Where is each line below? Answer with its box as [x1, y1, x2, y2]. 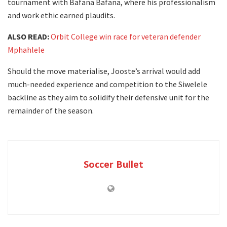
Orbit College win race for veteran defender [51, 31, 201, 42]
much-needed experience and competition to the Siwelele [8, 79, 207, 89]
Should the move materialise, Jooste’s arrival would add [8, 65, 200, 76]
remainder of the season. [8, 105, 94, 116]
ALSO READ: [8, 31, 49, 42]
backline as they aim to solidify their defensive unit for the [8, 92, 209, 102]
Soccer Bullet [84, 158, 143, 170]
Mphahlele [8, 44, 45, 55]
